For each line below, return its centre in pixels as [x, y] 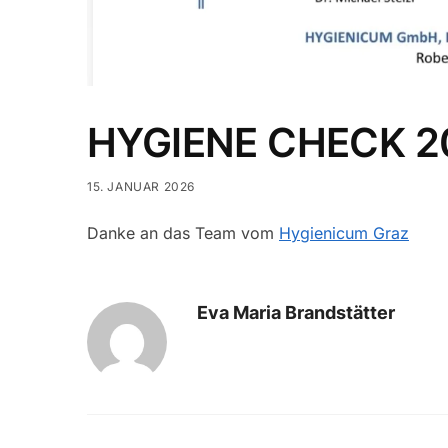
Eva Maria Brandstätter [296, 312]
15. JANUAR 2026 [141, 187]
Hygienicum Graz [344, 233]
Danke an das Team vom [183, 233]
